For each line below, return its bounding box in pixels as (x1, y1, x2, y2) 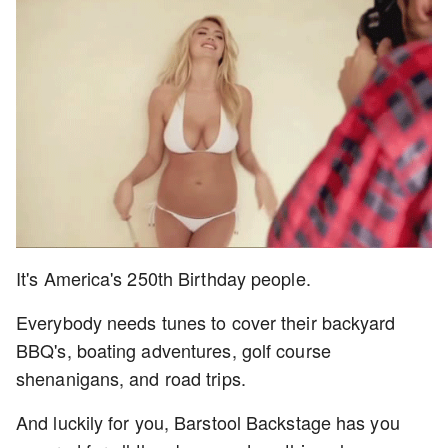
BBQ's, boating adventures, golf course (16, 336, 331, 363)
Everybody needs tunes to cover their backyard (16, 308, 396, 335)
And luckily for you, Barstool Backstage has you (16, 408, 400, 435)
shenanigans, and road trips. (16, 364, 251, 391)
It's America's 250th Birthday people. (16, 264, 311, 291)
